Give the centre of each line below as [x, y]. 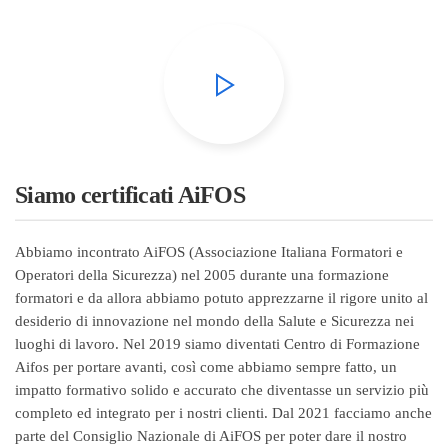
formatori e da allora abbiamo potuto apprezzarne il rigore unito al [221, 297]
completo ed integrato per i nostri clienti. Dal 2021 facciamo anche [223, 412]
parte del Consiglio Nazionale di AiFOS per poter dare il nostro [211, 435]
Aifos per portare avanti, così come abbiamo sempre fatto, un [206, 366]
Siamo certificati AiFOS [130, 194]
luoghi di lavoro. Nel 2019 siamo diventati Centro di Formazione [217, 343]
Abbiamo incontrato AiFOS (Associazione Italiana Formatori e [209, 251]
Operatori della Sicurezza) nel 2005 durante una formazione [202, 274]
